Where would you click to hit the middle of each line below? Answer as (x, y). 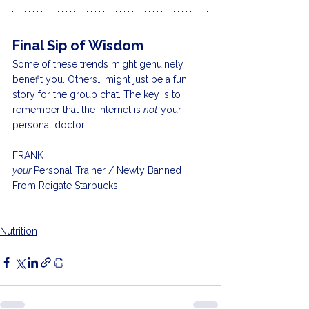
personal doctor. (49, 125)
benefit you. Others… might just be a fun (101, 80)
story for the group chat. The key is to (98, 95)
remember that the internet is (78, 110)
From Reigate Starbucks (67, 186)
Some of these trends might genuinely (99, 64)
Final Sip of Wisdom (78, 46)
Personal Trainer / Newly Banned (109, 171)
